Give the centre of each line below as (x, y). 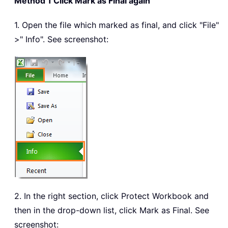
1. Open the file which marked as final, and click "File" (117, 25)
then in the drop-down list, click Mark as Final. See (112, 210)
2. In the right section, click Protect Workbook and (111, 196)
